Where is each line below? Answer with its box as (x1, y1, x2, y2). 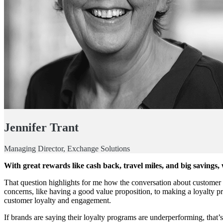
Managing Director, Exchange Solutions (4, 144, 130, 153)
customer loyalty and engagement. (4, 196, 111, 205)
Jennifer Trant (4, 120, 79, 134)
